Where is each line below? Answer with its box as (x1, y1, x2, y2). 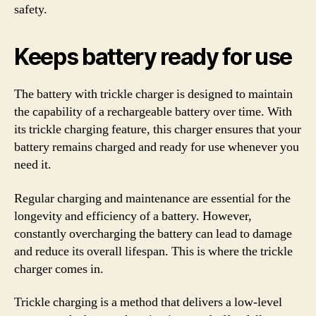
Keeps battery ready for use (14, 43, 293, 71)
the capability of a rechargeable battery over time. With (14, 104, 292, 120)
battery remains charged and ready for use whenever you (14, 139, 299, 155)
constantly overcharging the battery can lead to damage (14, 225, 292, 242)
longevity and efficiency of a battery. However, (14, 207, 252, 224)
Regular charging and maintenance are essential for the (14, 190, 291, 207)
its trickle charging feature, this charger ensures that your (14, 121, 301, 138)
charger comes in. (14, 260, 104, 277)
